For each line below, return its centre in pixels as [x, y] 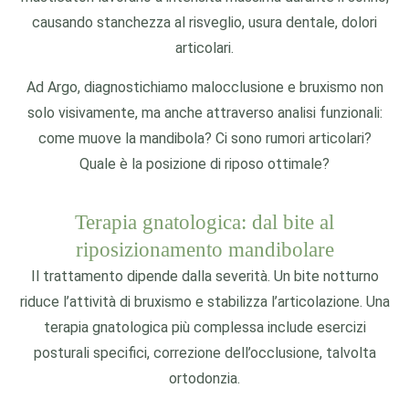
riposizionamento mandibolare [204, 250]
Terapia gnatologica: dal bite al [204, 222]
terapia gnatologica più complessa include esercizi [204, 327]
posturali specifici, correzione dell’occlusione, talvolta [204, 353]
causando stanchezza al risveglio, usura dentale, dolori [204, 22]
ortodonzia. [204, 378]
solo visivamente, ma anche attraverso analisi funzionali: [204, 113]
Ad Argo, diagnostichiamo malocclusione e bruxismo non [204, 87]
